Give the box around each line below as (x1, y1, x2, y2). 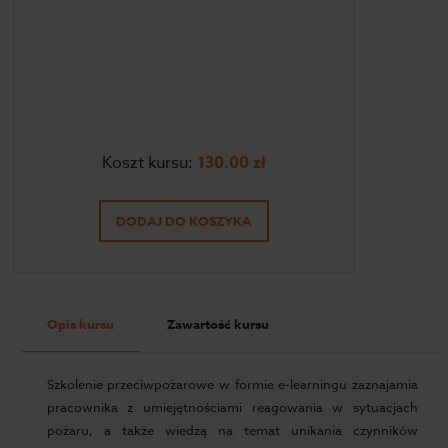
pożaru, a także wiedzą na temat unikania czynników (46, 421, 418, 439)
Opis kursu (46, 315, 114, 333)
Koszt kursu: (102, 151, 198, 175)
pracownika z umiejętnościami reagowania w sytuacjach (46, 398, 418, 416)
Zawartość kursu (166, 315, 269, 333)
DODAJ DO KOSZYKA (116, 212, 253, 230)
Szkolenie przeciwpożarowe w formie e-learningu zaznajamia (46, 375, 418, 393)
